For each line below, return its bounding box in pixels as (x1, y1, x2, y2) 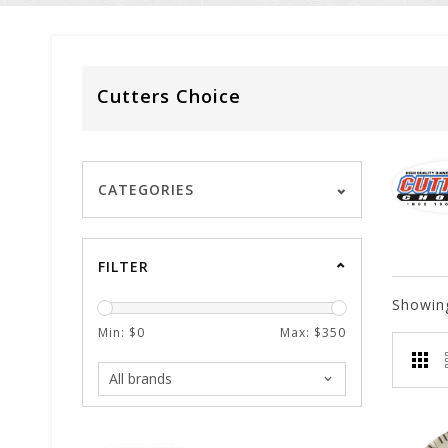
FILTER (98, 257, 149, 276)
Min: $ (98, 324, 137, 341)
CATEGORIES (98, 180, 194, 199)
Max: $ (280, 324, 322, 341)
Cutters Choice (97, 84, 241, 108)
